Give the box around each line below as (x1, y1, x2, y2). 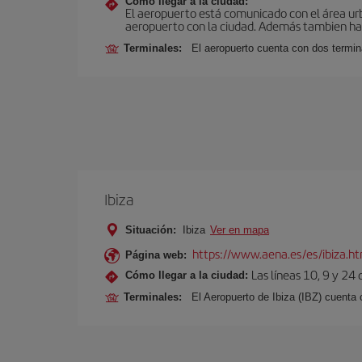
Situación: (125, 224, 176, 236)
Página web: (125, 249, 187, 261)
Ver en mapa (210, 224, 269, 236)
